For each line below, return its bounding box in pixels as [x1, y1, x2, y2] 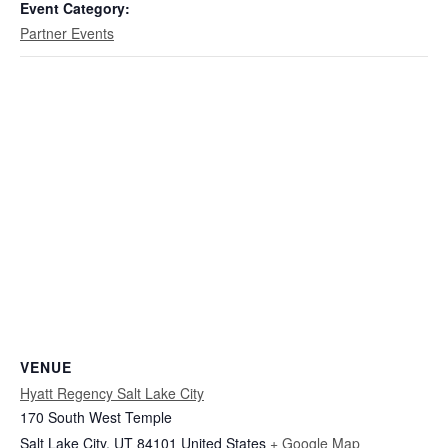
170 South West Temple [20, 407, 172, 428]
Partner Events [20, 23, 114, 44]
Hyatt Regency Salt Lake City [20, 383, 204, 404]
